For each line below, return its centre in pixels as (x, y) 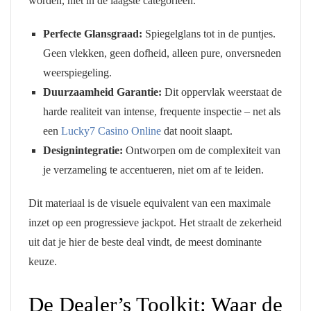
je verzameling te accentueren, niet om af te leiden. (153, 170)
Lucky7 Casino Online (111, 131)
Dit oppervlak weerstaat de (221, 92)
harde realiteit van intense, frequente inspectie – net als (161, 112)
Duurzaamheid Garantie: (102, 92)
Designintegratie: (83, 151)
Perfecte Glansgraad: (92, 34)
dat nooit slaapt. (196, 131)
